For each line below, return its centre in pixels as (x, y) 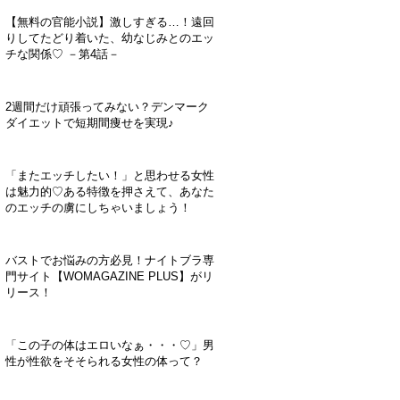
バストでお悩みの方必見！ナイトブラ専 (110, 261)
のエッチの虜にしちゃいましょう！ (98, 208)
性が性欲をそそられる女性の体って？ (104, 362)
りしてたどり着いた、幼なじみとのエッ (110, 38)
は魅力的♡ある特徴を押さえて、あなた (110, 192)
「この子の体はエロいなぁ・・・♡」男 (110, 346)
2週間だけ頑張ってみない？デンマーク (107, 107)
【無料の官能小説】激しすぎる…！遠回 (110, 22)
